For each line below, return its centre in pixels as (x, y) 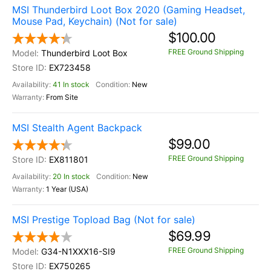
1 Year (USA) (67, 189)
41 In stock (71, 84)
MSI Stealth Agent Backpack (77, 128)
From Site (62, 97)
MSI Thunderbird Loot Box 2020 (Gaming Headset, (129, 10)
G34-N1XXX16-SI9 (78, 251)
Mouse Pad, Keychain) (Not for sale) (95, 21)
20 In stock (71, 176)
